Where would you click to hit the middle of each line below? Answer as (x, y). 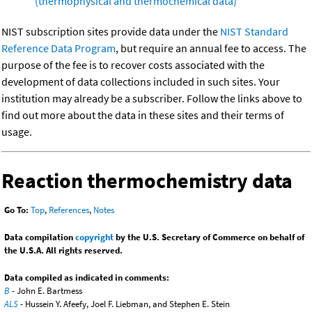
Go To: (16, 210)
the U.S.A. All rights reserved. (63, 251)
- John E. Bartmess (46, 291)
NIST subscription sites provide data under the (111, 32)
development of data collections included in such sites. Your (141, 82)
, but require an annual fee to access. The (211, 48)
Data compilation (40, 237)
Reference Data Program (58, 48)
